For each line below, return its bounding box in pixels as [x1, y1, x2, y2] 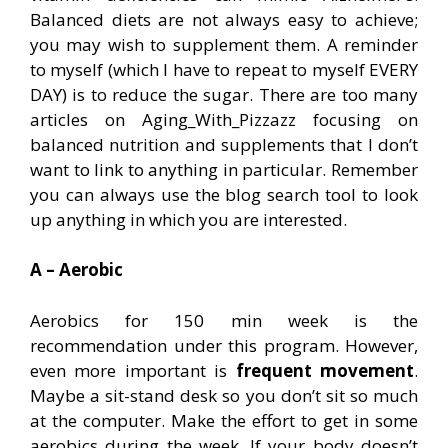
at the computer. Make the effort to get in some [30, 408, 418, 432]
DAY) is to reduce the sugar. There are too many [30, 82, 418, 106]
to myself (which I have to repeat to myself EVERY [30, 57, 418, 81]
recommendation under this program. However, [30, 333, 418, 357]
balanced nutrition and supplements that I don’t [30, 132, 418, 156]
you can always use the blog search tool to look [30, 182, 418, 206]
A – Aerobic [30, 258, 123, 282]
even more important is [30, 358, 236, 382]
